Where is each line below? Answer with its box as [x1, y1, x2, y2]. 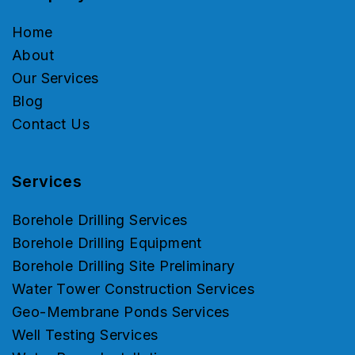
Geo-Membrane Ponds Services [12, 303, 230, 321]
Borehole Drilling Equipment [12, 235, 202, 252]
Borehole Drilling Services [12, 212, 188, 229]
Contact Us [12, 116, 90, 133]
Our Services [12, 70, 99, 87]
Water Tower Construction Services [12, 281, 255, 298]
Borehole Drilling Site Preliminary [12, 258, 235, 275]
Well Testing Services [12, 326, 158, 344]
